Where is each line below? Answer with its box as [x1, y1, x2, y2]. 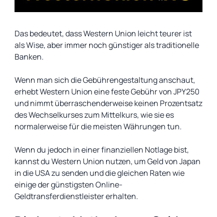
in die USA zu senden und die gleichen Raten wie [15, 168, 185, 178]
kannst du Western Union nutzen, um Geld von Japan [15, 156, 201, 167]
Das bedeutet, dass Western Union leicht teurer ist [15, 28, 192, 39]
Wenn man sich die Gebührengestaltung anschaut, [15, 75, 195, 85]
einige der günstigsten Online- [15, 179, 123, 190]
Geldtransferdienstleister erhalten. [15, 191, 138, 201]
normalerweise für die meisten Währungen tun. [15, 121, 182, 132]
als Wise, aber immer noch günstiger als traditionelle [15, 40, 199, 50]
